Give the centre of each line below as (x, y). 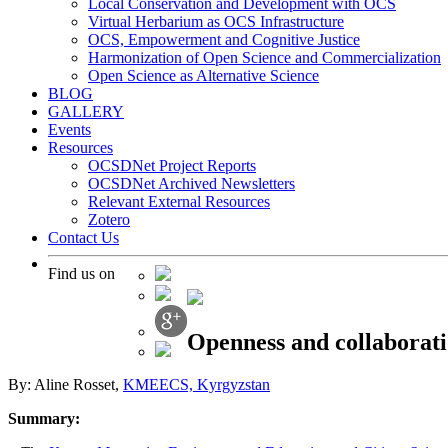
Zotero (109, 219)
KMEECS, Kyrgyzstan (196, 384)
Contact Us (83, 237)
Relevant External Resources (179, 201)
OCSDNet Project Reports (172, 165)
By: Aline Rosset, (65, 384)
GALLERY (86, 111)
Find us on (81, 273)
